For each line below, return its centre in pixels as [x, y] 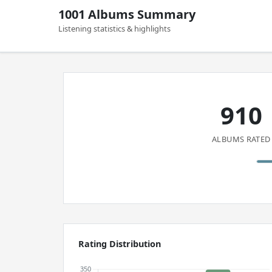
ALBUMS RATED [241, 139]
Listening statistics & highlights [114, 29]
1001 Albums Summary [127, 14]
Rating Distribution [120, 244]
